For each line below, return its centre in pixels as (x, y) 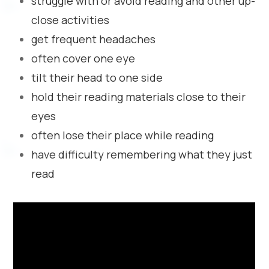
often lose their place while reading (123, 135)
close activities (71, 20)
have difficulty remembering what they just (142, 154)
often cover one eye (83, 58)
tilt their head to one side (97, 77)
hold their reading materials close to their (139, 97)
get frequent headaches (94, 39)
